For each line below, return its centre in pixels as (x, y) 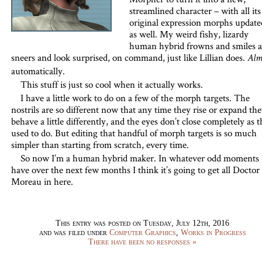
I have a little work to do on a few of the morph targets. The (135, 98)
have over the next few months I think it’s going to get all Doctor (135, 170)
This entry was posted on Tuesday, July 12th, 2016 (142, 223)
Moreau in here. (42, 181)
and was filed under (74, 232)
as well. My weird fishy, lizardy (189, 34)
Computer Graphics (142, 232)
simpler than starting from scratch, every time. (100, 144)
